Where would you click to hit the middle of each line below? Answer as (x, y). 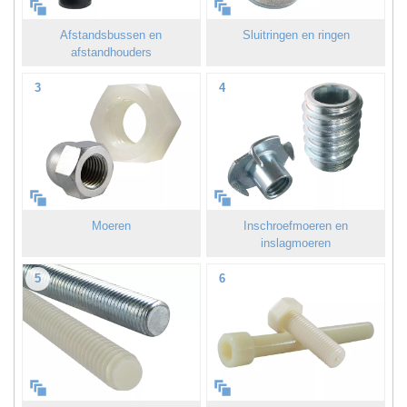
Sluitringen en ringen (296, 35)
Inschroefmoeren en (296, 225)
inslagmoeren (296, 243)
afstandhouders (111, 52)
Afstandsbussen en (111, 35)
